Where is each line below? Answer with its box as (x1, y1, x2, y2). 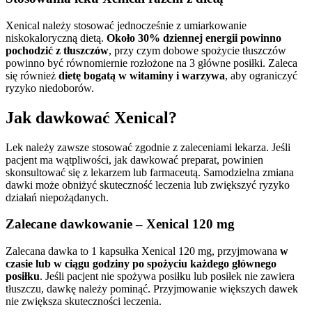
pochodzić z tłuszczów (6, 44, 109, 56)
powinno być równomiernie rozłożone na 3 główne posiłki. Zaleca (6, 56, 297, 69)
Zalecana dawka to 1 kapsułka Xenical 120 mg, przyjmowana (6, 244, 280, 257)
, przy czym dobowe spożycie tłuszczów (109, 44, 286, 56)
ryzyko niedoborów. (6, 81, 94, 94)
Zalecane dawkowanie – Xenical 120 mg (6, 217, 235, 232)
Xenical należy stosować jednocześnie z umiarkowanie (6, 19, 247, 31)
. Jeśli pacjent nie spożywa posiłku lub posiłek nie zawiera (40, 270, 295, 282)
